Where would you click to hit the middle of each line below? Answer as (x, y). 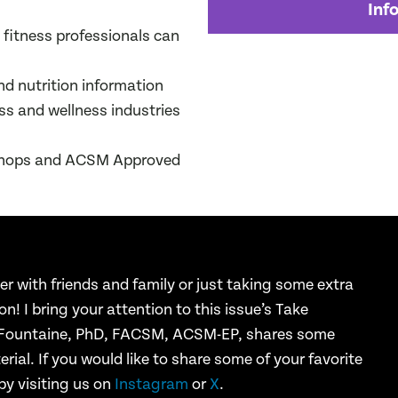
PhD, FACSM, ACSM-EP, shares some (206, 335)
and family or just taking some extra (228, 285)
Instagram (152, 385)
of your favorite (310, 360)
